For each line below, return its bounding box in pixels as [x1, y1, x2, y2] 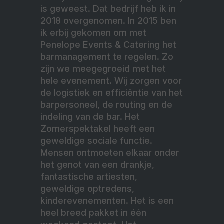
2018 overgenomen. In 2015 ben [40, 15, 176, 26]
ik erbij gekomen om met [40, 27, 146, 38]
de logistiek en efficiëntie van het [40, 87, 183, 98]
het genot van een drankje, [40, 159, 154, 170]
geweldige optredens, [40, 183, 134, 194]
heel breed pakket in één [40, 207, 146, 218]
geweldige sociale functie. [40, 135, 152, 146]
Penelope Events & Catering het [40, 39, 176, 50]
